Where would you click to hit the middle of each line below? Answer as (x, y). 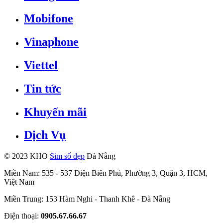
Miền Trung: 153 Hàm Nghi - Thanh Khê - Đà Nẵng (87, 199)
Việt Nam (19, 182)
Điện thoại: (22, 216)
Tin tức (43, 88)
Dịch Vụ (45, 135)
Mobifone (49, 18)
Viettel (41, 65)
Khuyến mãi (55, 112)
